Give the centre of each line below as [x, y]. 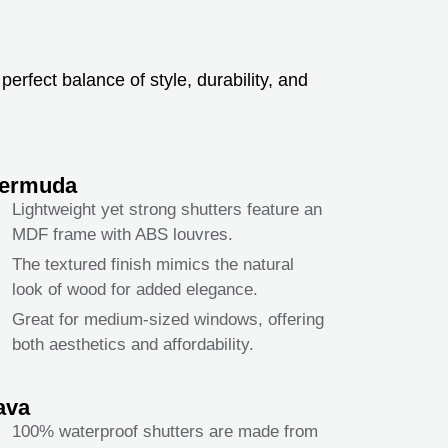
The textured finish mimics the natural [152, 265]
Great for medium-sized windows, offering [167, 320]
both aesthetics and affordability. [132, 345]
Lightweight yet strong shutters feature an [166, 210]
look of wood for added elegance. [134, 290]
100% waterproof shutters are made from [164, 432]
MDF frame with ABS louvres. [122, 235]
